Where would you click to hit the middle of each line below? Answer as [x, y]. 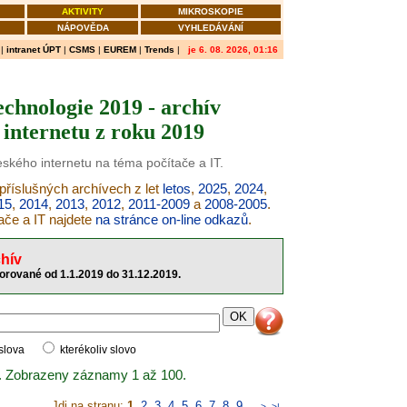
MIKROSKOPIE [211, 11]
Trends [159, 50]
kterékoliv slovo [97, 350]
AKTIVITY [83, 11]
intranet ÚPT [34, 50]
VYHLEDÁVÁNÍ [211, 28]
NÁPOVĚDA [83, 28]
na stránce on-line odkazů [172, 219]
